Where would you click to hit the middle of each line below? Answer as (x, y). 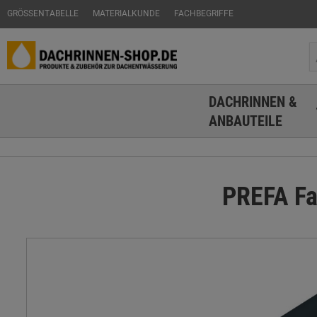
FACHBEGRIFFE (204, 13)
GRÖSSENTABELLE (40, 13)
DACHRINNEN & (253, 102)
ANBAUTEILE (245, 121)
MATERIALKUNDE (126, 13)
